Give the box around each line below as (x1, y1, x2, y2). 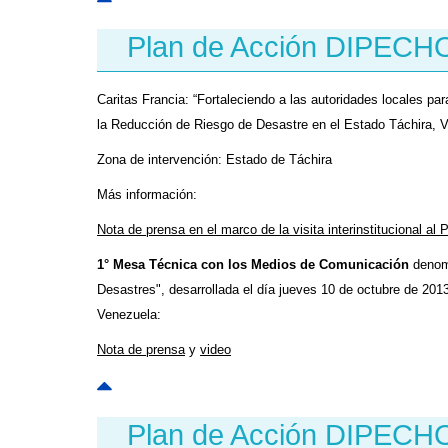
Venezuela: (97, 307, 161, 322)
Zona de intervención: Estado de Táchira (97, 152, 332, 167)
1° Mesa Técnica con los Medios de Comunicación (97, 257, 409, 272)
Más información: (97, 187, 197, 202)
